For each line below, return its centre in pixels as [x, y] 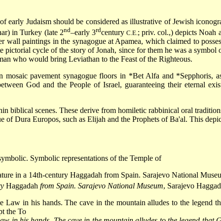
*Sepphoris [194, 76]
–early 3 [83, 33]
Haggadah [22, 186]
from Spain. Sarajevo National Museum [102, 186]
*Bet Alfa [144, 76]
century [113, 33]
